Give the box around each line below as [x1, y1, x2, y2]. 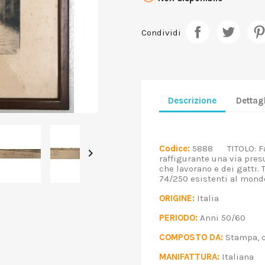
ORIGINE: [159, 192, 195, 203]
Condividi [141, 27, 181, 38]
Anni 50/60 [198, 212, 262, 223]
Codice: [159, 143, 190, 154]
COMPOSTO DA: [159, 231, 223, 243]
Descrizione [168, 95, 216, 106]
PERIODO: [159, 212, 198, 223]
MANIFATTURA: [159, 251, 219, 262]
